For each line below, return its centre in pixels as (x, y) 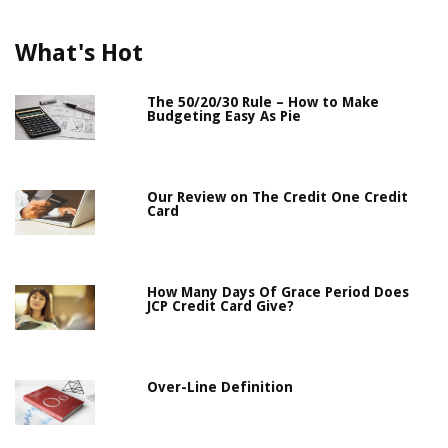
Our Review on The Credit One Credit (278, 197)
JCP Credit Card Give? (221, 306)
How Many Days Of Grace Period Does (278, 292)
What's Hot (79, 53)
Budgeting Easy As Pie (224, 116)
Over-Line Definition (220, 387)
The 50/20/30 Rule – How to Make (263, 102)
